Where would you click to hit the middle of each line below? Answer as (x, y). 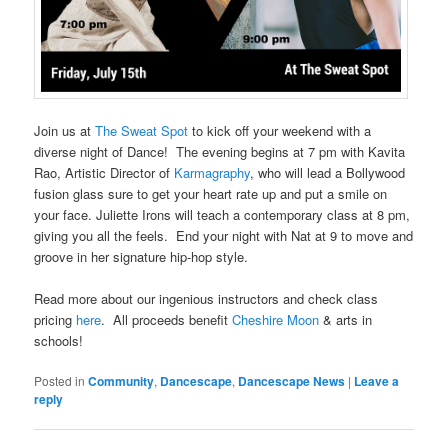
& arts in (346, 319)
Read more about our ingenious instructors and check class (206, 298)
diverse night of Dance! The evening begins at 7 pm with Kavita (220, 151)
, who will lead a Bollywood (328, 172)
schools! (59, 340)
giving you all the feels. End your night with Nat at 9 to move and (224, 235)
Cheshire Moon (276, 319)
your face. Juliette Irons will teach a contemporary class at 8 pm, (222, 214)
